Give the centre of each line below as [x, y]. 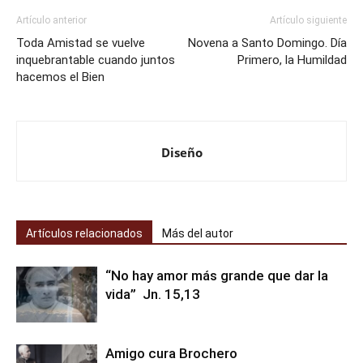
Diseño [181, 152]
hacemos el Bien [60, 77]
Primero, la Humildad [292, 60]
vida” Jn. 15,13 [153, 294]
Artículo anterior [51, 20]
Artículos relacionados [84, 233]
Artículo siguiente [308, 20]
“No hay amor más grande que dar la [217, 275]
